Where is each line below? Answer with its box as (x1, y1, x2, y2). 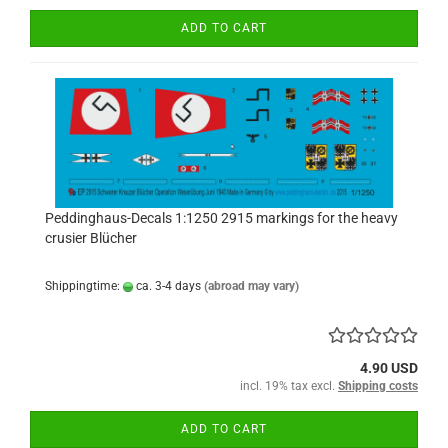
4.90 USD (360, 360, 418, 376)
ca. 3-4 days (133, 279, 201, 293)
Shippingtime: (45, 279, 123, 293)
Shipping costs (338, 379, 418, 393)
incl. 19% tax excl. (240, 379, 338, 393)
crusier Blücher (45, 230, 137, 246)
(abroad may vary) (204, 279, 299, 293)
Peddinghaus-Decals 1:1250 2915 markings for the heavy (45, 210, 398, 226)
